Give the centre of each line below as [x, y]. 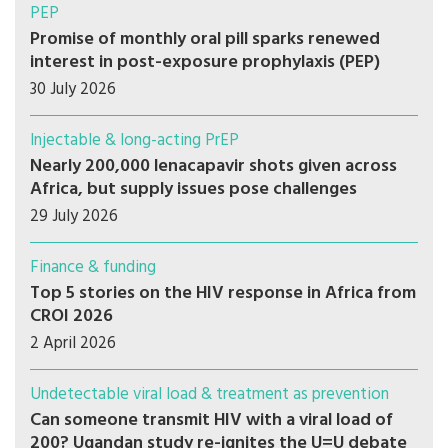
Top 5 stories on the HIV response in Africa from [223, 294]
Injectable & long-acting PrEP [134, 141]
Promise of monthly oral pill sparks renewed [205, 40]
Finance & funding [93, 268]
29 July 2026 [74, 217]
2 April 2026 [73, 344]
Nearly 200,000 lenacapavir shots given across [213, 167]
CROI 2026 [71, 317]
